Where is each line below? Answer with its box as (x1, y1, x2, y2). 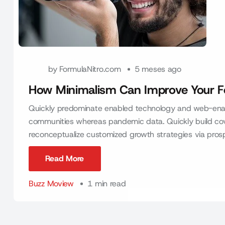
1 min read (87, 178, 126, 189)
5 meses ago (135, 64, 181, 74)
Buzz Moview (29, 178, 74, 189)
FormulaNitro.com (59, 64, 121, 74)
